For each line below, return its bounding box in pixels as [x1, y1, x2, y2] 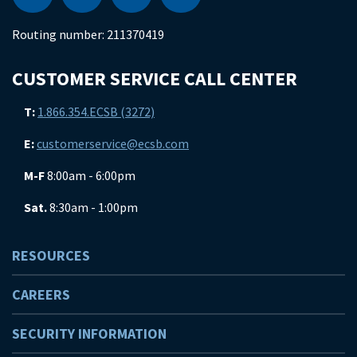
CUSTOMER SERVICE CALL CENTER [12, 65, 297, 91]
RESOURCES [12, 245, 90, 265]
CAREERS [12, 284, 70, 304]
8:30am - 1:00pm [47, 198, 138, 215]
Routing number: [12, 25, 107, 42]
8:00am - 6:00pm [45, 167, 135, 183]
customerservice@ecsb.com [37, 135, 189, 151]
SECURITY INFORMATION [12, 324, 167, 343]
